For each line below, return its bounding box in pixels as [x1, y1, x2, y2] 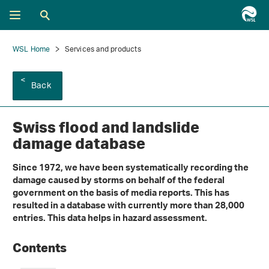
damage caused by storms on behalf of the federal [13, 173, 225, 191]
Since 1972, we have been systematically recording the [13, 160, 249, 178]
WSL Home [13, 41, 50, 58]
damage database [13, 134, 145, 153]
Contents [13, 240, 69, 256]
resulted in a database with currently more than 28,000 [13, 198, 244, 216]
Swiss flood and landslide [13, 118, 199, 137]
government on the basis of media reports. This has [13, 186, 229, 204]
